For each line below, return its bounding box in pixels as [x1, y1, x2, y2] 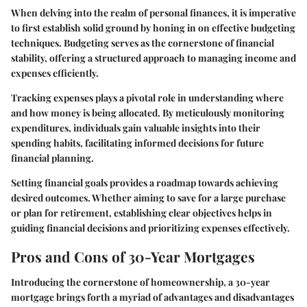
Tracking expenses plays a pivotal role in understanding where [11, 90, 284, 104]
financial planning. [11, 151, 94, 164]
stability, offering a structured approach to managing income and [11, 51, 296, 64]
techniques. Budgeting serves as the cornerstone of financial [11, 36, 274, 49]
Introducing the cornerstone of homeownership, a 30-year [11, 275, 270, 288]
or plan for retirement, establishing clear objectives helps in [11, 206, 272, 219]
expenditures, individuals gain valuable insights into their [11, 121, 260, 134]
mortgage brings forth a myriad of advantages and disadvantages [11, 291, 294, 304]
